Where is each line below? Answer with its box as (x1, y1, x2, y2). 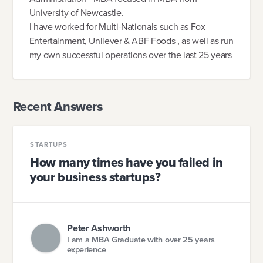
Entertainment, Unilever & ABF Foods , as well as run (29, 34, 234, 48)
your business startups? (30, 167, 161, 187)
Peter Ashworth (67, 221, 131, 235)
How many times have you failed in (30, 153, 223, 172)
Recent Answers (12, 97, 103, 116)
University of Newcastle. (29, 6, 124, 20)
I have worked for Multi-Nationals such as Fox (29, 20, 205, 34)
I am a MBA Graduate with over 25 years (67, 232, 215, 246)
